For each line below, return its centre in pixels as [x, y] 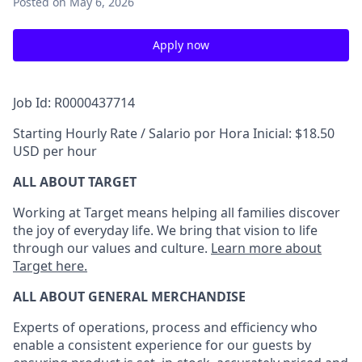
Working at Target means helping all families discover [177, 213]
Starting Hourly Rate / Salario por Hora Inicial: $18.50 [174, 133]
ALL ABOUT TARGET [75, 182]
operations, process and [153, 327]
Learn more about [266, 248]
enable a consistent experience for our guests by [162, 345]
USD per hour [55, 151]
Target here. [50, 266]
